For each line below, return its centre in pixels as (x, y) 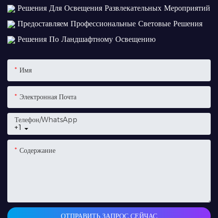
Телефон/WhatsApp (46, 119)
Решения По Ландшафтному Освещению (85, 39)
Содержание (37, 150)
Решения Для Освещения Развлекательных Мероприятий (113, 8)
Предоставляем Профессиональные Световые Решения (109, 23)
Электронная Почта (48, 97)
